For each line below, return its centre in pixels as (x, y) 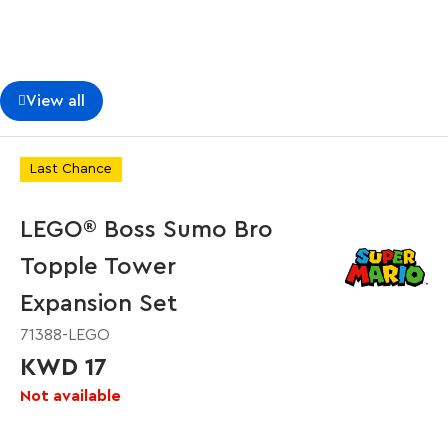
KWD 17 (63, 368)
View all (55, 101)
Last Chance (71, 169)
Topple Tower (98, 267)
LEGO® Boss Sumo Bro (146, 230)
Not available (70, 396)
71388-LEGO (65, 335)
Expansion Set (98, 304)
